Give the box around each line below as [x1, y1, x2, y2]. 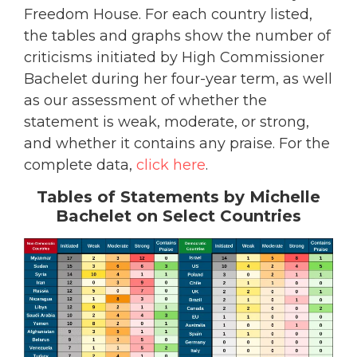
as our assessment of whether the [24, 91, 267, 109]
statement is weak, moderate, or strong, [24, 112, 309, 131]
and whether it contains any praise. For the [24, 134, 330, 152]
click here [136, 155, 206, 174]
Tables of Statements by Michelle [37, 187, 320, 207]
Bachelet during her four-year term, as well [24, 69, 332, 88]
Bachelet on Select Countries [56, 206, 301, 226]
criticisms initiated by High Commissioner [24, 48, 324, 66]
